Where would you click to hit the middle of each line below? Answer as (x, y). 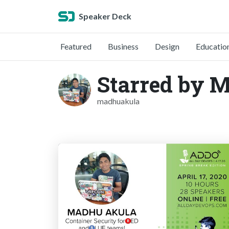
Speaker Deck (105, 16)
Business (123, 46)
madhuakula (118, 101)
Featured (76, 46)
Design (167, 46)
